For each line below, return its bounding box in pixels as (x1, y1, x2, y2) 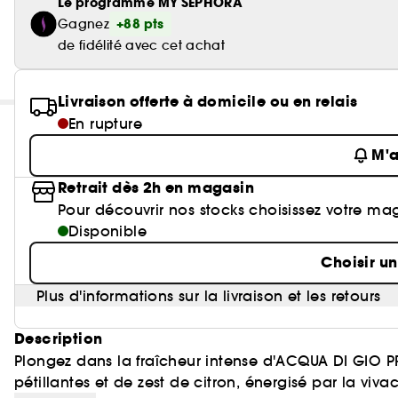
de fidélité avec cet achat (58, 37, 226, 53)
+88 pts (116, 15, 164, 33)
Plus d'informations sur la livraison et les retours (36, 287, 381, 305)
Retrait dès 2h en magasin (58, 178, 254, 198)
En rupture (68, 115, 142, 132)
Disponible (68, 222, 147, 240)
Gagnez (58, 16, 110, 32)
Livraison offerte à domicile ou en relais (58, 92, 358, 112)
